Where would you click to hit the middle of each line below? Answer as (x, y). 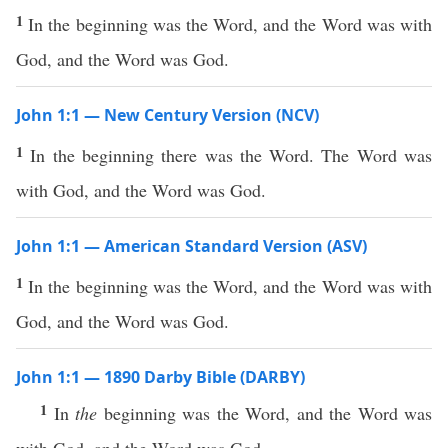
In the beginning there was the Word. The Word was (231, 155)
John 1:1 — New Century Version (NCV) (167, 115)
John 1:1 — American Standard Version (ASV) (191, 246)
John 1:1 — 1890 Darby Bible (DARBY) (160, 377)
